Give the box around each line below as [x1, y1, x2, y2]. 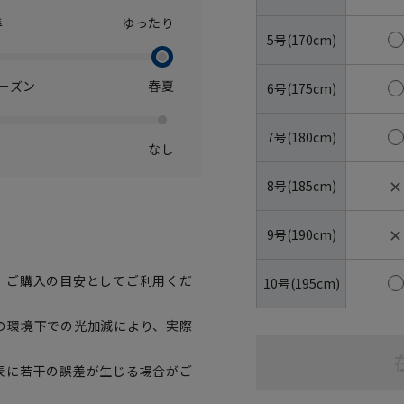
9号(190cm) [266, 225, 336, 243]
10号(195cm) [262, 273, 340, 292]
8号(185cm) [266, 176, 336, 195]
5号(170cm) [266, 30, 336, 49]
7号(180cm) [266, 127, 336, 146]
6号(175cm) [266, 78, 336, 97]
